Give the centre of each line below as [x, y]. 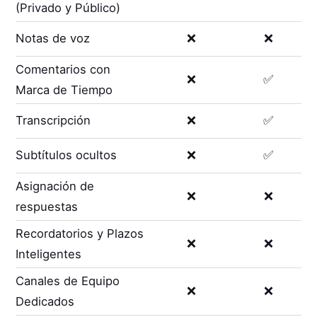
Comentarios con [63, 69]
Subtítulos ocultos [67, 155]
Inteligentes [49, 254]
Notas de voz [53, 39]
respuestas [47, 206]
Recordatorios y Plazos [80, 233]
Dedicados [45, 301]
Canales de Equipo [68, 281]
